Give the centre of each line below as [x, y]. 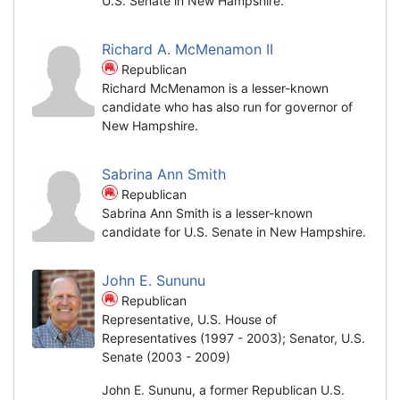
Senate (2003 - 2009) [166, 356]
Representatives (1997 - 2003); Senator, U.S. [233, 337]
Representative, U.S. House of [189, 319]
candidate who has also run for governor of [227, 106]
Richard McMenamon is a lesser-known [215, 87]
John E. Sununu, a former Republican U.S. [223, 389]
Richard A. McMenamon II [190, 49]
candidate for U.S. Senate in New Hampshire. [234, 231]
